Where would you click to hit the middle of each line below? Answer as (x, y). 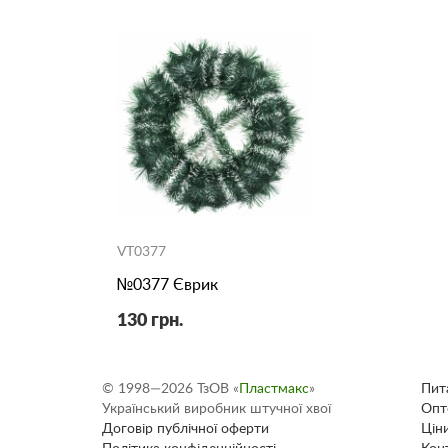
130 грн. (150, 321)
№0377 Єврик (167, 285)
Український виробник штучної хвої (216, 409)
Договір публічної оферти (185, 429)
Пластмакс (274, 389)
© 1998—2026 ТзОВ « (170, 389)
